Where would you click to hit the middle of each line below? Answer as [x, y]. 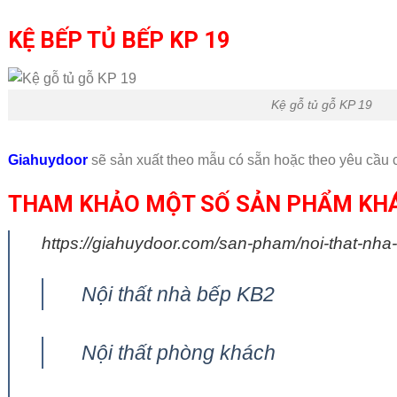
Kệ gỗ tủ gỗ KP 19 [322, 105]
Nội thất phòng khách [178, 353]
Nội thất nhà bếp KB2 [178, 295]
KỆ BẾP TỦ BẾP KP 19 [119, 40]
